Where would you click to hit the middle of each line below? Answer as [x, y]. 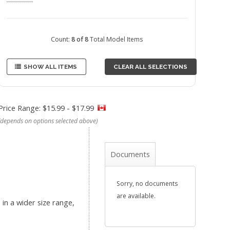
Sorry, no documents [147, 184]
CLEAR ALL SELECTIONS [151, 66]
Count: [61, 40]
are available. [136, 196]
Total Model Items [116, 40]
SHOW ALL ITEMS [51, 66]
